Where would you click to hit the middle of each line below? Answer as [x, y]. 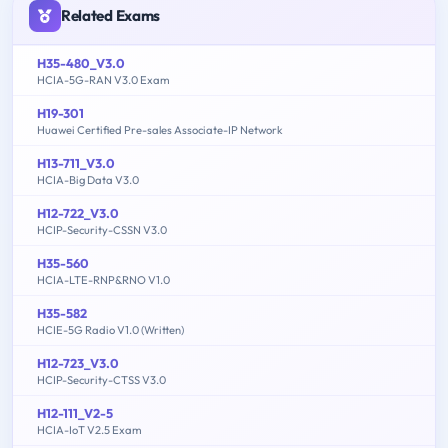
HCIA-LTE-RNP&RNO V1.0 [103, 280]
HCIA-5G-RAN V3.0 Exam [103, 80]
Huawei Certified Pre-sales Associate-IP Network [160, 130]
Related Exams [111, 16]
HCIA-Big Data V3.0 [88, 180]
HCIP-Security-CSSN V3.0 [102, 230]
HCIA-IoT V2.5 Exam [89, 430]
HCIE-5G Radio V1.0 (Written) [110, 330]
